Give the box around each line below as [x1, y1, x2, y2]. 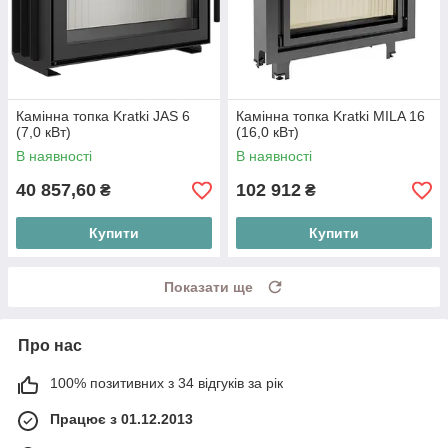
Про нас [18, 337, 82, 355]
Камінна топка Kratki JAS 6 [16, 108, 190, 125]
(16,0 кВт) [236, 124, 299, 141]
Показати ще [164, 279, 253, 296]
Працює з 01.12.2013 [50, 411, 193, 428]
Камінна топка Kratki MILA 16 [236, 108, 425, 125]
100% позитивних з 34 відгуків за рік [50, 375, 283, 392]
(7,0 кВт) [16, 124, 71, 141]
